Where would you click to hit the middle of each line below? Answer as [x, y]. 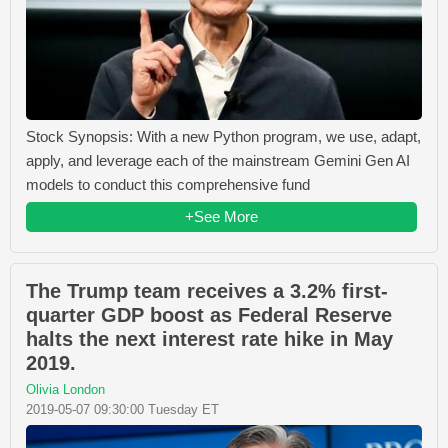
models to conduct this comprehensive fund [168, 185]
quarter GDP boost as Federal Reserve [209, 315]
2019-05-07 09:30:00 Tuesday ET [122, 410]
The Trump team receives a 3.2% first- [207, 291]
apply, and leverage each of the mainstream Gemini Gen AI [218, 161]
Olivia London [65, 390]
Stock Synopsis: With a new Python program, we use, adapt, [223, 137]
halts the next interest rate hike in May [209, 339]
